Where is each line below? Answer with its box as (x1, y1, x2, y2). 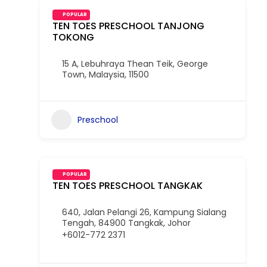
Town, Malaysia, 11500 (62, 69, 149, 80)
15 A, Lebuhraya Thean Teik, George (62, 58, 208, 70)
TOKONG (52, 30, 94, 44)
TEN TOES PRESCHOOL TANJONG (52, 19, 204, 33)
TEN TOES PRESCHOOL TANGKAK (52, 179, 203, 193)
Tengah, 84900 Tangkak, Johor (62, 217, 191, 229)
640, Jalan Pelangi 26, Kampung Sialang (62, 206, 226, 218)
